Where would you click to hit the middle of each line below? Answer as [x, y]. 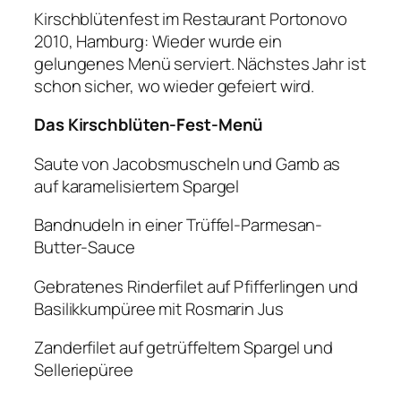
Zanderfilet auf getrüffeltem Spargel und [183, 348]
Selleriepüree [84, 370]
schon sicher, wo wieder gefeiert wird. [175, 85]
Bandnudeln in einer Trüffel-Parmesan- [179, 225]
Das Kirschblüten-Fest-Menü [149, 125]
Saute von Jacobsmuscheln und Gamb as [188, 163]
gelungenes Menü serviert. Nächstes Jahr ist [200, 63]
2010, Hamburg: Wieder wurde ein [158, 41]
